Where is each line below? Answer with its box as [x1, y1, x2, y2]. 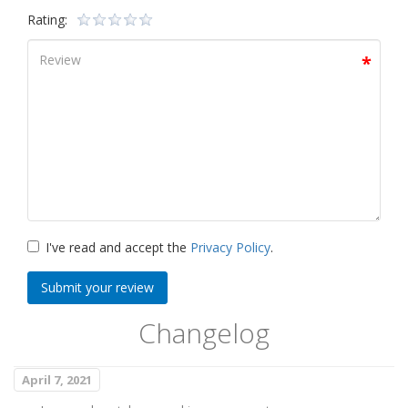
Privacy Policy [190, 239, 270, 257]
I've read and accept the [46, 239, 190, 257]
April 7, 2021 [22, 372, 92, 389]
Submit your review [41, 279, 154, 297]
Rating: [27, 11, 67, 29]
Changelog [138, 314, 270, 352]
